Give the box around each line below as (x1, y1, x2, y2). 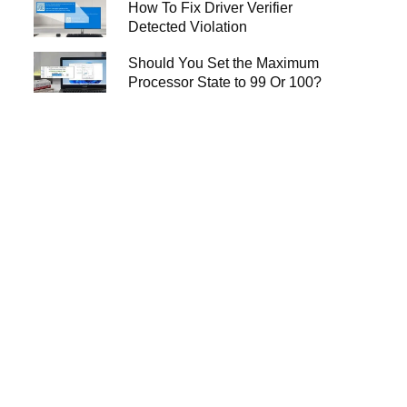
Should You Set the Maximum (127, 55, 319, 71)
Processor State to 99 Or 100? (127, 74, 322, 90)
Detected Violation (127, 18, 247, 35)
